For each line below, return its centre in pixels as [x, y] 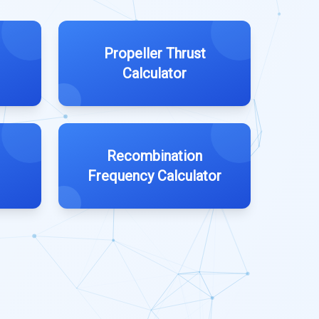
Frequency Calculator [155, 176]
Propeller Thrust [155, 54]
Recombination [155, 156]
